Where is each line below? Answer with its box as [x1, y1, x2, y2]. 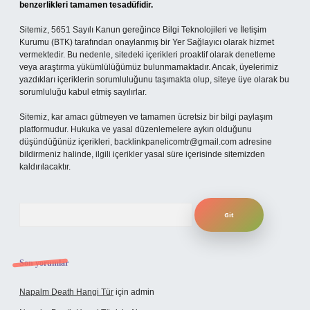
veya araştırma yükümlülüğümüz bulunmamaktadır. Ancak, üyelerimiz [19, 62, 278, 72]
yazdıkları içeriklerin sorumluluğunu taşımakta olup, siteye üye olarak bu [19, 75, 289, 84]
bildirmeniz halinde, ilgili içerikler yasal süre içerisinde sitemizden [19, 149, 265, 159]
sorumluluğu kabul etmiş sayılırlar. [19, 87, 147, 97]
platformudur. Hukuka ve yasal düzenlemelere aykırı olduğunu [19, 125, 252, 134]
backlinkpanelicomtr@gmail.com [114, 137, 237, 147]
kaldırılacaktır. [19, 162, 71, 172]
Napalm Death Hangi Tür [19, 287, 113, 297]
